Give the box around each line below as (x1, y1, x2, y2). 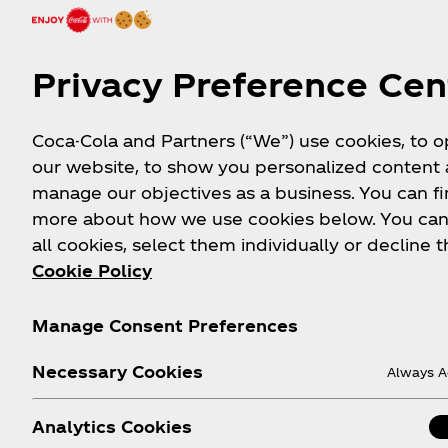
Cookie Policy (32, 261, 152, 280)
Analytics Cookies (32, 417, 192, 436)
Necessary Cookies (32, 362, 203, 381)
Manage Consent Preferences (32, 316, 298, 335)
